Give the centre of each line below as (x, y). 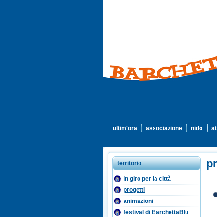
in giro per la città (147, 179)
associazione (164, 128)
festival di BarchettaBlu (156, 212)
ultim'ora (125, 128)
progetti (134, 190)
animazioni (138, 201)
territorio (129, 163)
